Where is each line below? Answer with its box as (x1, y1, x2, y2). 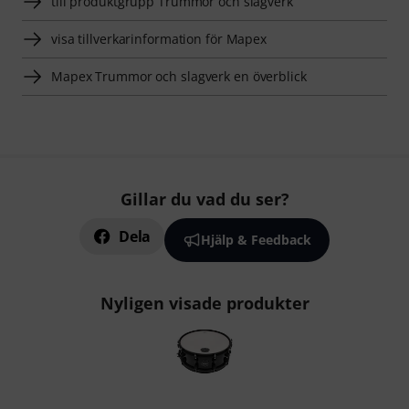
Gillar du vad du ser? (120, 188, 289, 211)
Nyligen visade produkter (100, 292, 309, 315)
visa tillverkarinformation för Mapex (51, 30, 267, 48)
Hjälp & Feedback (200, 231, 311, 249)
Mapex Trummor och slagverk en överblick (51, 68, 307, 86)
